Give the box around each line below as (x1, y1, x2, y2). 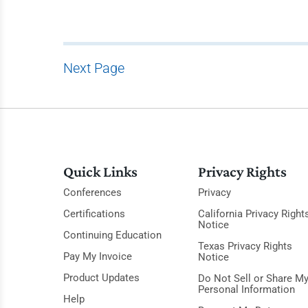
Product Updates (63, 272, 140, 284)
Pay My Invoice (63, 250, 132, 263)
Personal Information (197, 283, 295, 296)
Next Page (63, 60, 124, 76)
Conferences (63, 186, 122, 199)
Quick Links (63, 163, 137, 180)
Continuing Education (63, 229, 162, 241)
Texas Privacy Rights (197, 240, 292, 252)
